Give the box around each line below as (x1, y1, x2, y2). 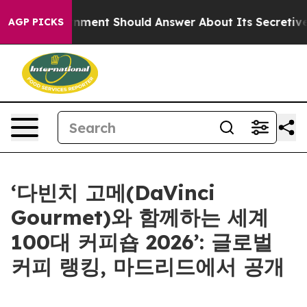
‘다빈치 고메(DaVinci (11, 180, 215, 206)
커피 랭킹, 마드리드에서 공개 (11, 254, 284, 280)
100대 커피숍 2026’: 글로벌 (11, 229, 273, 255)
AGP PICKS (8, 16, 64, 28)
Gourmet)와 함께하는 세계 (11, 204, 269, 230)
